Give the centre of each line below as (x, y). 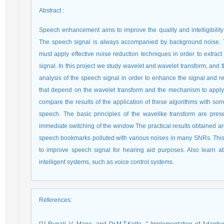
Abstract (50, 10)
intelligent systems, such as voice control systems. (106, 162)
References (55, 200)
